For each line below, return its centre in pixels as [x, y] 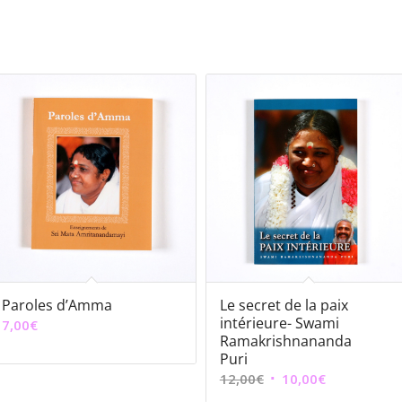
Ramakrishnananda [285, 341]
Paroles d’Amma [57, 305]
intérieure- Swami [279, 323]
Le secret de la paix [284, 305]
